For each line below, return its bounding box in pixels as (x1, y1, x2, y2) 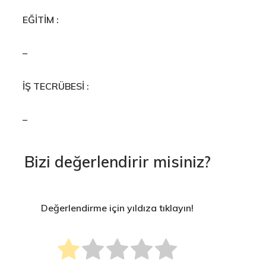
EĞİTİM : (22, 13, 59, 26)
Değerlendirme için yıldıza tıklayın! (41, 202, 194, 214)
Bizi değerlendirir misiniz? (24, 151, 211, 172)
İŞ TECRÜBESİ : (22, 80, 89, 92)
